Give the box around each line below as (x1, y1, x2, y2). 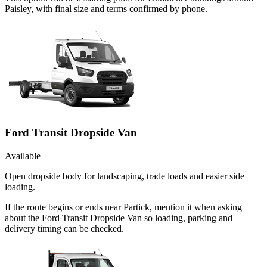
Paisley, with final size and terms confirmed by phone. (5, 3, 207, 14)
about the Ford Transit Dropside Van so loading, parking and (5, 212, 232, 223)
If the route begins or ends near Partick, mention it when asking (5, 201, 242, 212)
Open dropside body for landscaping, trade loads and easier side (5, 170, 244, 181)
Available (5, 150, 41, 161)
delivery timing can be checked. (5, 223, 124, 234)
